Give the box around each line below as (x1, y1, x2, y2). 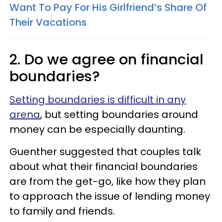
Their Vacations (9, 15, 87, 29)
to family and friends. (9, 204, 115, 218)
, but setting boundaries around (40, 108, 198, 121)
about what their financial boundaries (9, 160, 198, 173)
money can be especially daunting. (9, 122, 185, 136)
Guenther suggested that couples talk (9, 145, 201, 159)
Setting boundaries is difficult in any (9, 93, 186, 107)
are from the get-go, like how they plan (9, 174, 206, 188)
